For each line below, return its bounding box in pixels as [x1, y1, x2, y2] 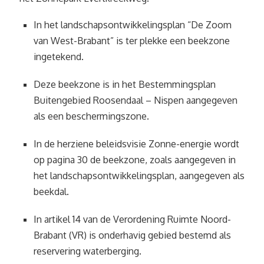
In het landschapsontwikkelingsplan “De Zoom [34, 19, 232, 31]
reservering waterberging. [34, 245, 141, 257]
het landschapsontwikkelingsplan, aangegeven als [34, 170, 245, 181]
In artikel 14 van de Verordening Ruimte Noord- [34, 213, 231, 225]
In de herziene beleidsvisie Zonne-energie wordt [34, 138, 239, 150]
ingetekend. [34, 51, 84, 62]
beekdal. [34, 186, 69, 197]
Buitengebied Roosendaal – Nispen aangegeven [34, 94, 237, 106]
